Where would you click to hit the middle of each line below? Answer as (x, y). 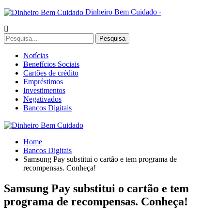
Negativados (42, 99)
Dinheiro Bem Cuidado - (123, 12)
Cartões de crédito (51, 73)
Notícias (36, 56)
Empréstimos (43, 82)
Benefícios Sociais (51, 64)
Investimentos (44, 91)
